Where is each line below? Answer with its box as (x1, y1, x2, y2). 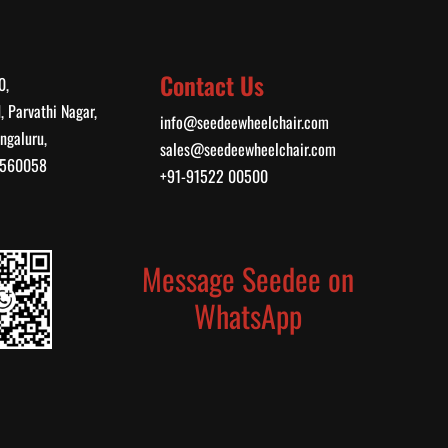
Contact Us (160, 66, 265, 103)
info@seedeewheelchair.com (160, 109, 330, 134)
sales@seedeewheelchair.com (160, 136, 337, 161)
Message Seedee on (141, 255, 354, 301)
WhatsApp (193, 292, 302, 338)
